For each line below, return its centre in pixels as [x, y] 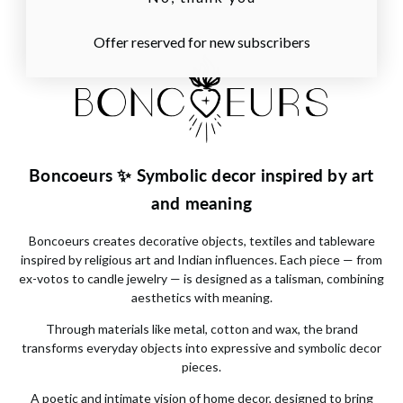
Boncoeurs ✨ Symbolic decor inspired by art [201, 175]
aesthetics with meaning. [201, 297]
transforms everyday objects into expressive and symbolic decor [201, 347]
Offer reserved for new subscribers [201, 42]
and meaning [201, 202]
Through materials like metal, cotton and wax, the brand [201, 328]
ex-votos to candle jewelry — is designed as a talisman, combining [201, 278]
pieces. [201, 366]
